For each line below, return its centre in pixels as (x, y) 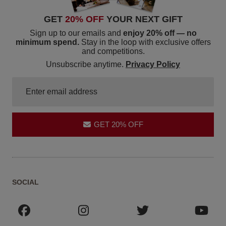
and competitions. (113, 51)
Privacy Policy (153, 64)
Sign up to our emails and (75, 33)
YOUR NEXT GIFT (144, 19)
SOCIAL (25, 182)
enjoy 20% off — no (159, 33)
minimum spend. (47, 42)
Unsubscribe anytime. (85, 64)
